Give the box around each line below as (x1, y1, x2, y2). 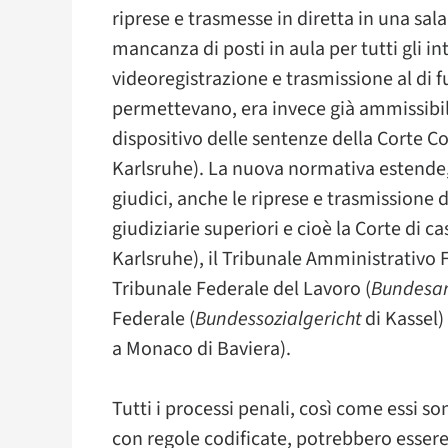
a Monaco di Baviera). (112, 335, 291, 363)
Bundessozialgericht (195, 305, 361, 333)
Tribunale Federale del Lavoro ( (112, 275, 371, 303)
